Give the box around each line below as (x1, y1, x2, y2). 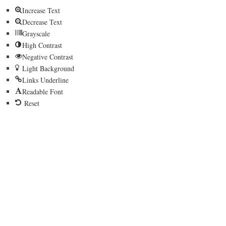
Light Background (22, 64, 74, 73)
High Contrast (22, 40, 62, 50)
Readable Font (22, 87, 63, 96)
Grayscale (22, 29, 50, 38)
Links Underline (22, 75, 69, 85)
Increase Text (22, 6, 60, 15)
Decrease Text (22, 17, 62, 27)
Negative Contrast (22, 52, 73, 62)
